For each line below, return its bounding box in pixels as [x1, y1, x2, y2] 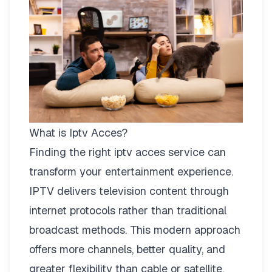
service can [165, 144, 226, 159]
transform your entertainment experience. [29, 164, 233, 178]
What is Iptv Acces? [29, 125, 127, 140]
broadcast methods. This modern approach [29, 222, 240, 237]
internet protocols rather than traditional [29, 203, 226, 217]
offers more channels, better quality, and [29, 242, 225, 256]
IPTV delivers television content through [29, 183, 229, 198]
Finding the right [29, 144, 114, 159]
